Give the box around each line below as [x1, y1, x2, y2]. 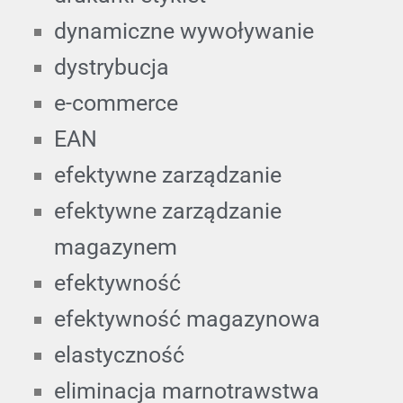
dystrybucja [54, 53, 169, 80]
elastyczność [54, 341, 184, 368]
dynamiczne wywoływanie [54, 17, 314, 44]
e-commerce [54, 89, 178, 116]
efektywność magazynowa [54, 305, 320, 332]
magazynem [54, 233, 177, 260]
